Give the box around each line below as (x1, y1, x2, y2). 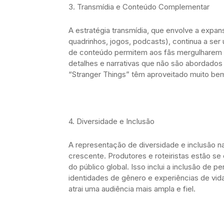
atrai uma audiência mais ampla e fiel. (68, 183, 195, 193)
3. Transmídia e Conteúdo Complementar (68, 1, 209, 11)
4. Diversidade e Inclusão (68, 116, 154, 126)
